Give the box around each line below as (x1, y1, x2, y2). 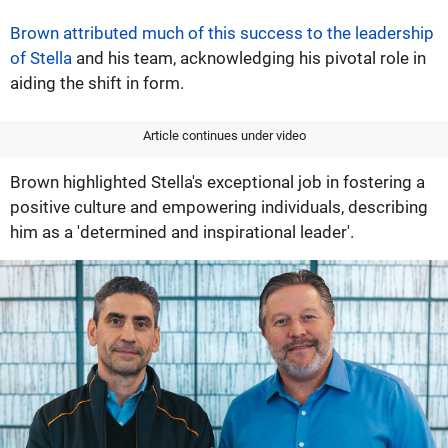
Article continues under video (142, 127, 306, 143)
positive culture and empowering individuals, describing (10, 196, 428, 217)
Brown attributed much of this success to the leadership (10, 22, 434, 43)
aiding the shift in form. (10, 72, 184, 93)
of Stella (10, 47, 72, 68)
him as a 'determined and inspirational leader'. (10, 221, 354, 242)
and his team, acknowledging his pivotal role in (72, 47, 426, 68)
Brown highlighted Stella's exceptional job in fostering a (10, 171, 425, 192)
